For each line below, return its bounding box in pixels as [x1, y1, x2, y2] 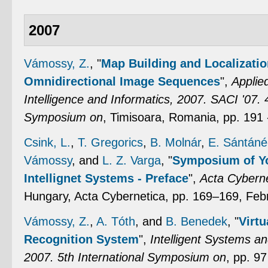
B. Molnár [150, 136, 201, 150]
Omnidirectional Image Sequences [24, 75, 220, 89]
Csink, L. [24, 136, 71, 150]
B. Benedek [166, 215, 227, 229]
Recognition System [24, 233, 139, 246]
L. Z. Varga [102, 154, 161, 167]
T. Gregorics [78, 136, 143, 150]
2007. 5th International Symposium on [24, 251, 226, 264]
